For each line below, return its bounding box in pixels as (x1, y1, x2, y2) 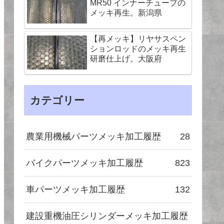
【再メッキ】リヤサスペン (90, 34, 186, 43)
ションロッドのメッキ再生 (90, 44, 186, 53)
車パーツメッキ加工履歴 (26, 184, 125, 194)
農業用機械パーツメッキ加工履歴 (26, 131, 161, 141)
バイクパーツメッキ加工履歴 (26, 158, 143, 168)
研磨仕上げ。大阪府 (90, 54, 162, 63)
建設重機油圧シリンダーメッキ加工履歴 (26, 211, 188, 221)
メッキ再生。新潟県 (90, 8, 162, 17)
